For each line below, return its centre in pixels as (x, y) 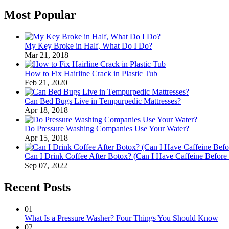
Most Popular (40, 15)
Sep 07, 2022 (46, 165)
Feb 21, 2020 (46, 82)
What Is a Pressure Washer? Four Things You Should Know (121, 218)
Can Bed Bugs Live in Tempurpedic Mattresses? (103, 101)
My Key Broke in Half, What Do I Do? (88, 45)
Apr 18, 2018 (46, 110)
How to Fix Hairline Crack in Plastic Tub (91, 73)
